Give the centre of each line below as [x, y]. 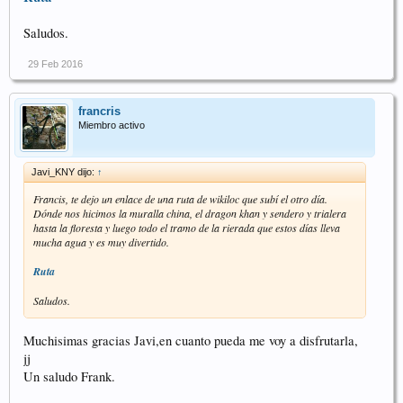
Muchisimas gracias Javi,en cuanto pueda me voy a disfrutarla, [191, 340]
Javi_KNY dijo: [64, 172]
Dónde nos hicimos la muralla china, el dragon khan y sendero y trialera [190, 214]
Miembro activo [112, 125]
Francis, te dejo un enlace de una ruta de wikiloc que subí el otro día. [180, 199]
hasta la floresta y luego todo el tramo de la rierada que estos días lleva [187, 228]
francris [99, 112]
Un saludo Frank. [69, 376]
